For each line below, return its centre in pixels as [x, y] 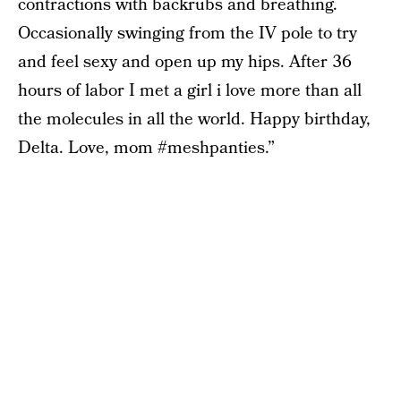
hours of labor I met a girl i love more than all [190, 91]
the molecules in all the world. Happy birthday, [194, 119]
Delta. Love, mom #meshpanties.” [146, 148]
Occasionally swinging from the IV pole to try [188, 34]
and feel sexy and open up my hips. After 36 [185, 62]
